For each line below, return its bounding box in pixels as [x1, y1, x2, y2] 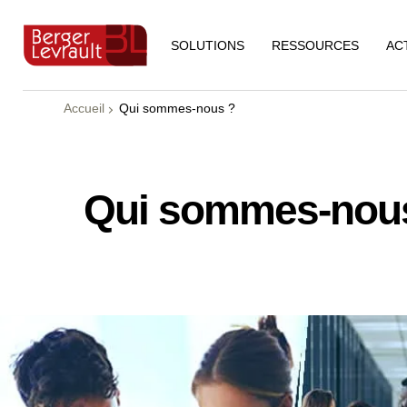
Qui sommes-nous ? [119, 101, 235, 115]
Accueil [64, 101, 104, 115]
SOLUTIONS [171, 38, 245, 53]
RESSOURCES [272, 37, 360, 53]
